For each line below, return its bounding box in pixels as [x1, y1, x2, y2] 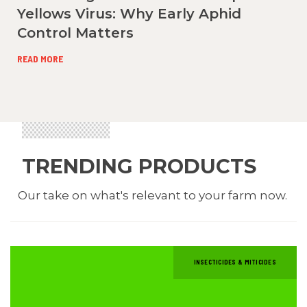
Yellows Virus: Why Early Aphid [17, 5, 241, 22]
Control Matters [17, 24, 134, 41]
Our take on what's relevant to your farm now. [17, 188, 290, 202]
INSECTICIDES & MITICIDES [193, 258, 276, 266]
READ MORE [17, 52, 63, 64]
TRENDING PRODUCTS [21, 153, 256, 178]
